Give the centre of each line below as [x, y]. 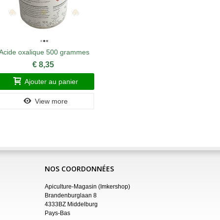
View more [52, 101]
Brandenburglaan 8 [71, 195]
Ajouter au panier [52, 81]
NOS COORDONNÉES [79, 168]
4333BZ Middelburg [71, 204]
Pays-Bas [57, 213]
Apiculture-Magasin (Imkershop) [87, 186]
